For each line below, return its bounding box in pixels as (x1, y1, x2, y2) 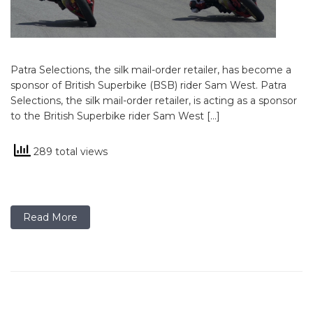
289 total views (31, 145, 108, 158)
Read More (23, 210, 78, 224)
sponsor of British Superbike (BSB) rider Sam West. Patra (10, 78, 286, 92)
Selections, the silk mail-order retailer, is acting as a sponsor (10, 94, 297, 107)
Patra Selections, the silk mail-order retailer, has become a (10, 63, 291, 76)
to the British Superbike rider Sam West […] (10, 109, 220, 122)
